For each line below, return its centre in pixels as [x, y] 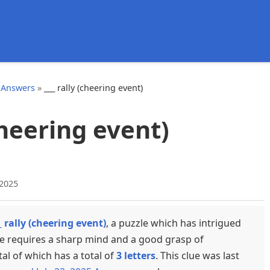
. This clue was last [197, 256]
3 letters [136, 256]
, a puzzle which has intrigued [174, 223]
